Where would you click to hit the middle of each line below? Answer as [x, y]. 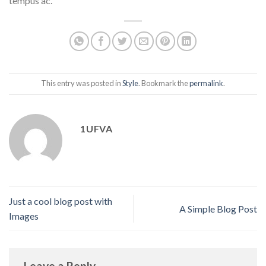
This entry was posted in [82, 83]
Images [24, 216]
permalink [206, 83]
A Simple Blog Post [218, 208]
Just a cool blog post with [61, 201]
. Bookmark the [164, 83]
